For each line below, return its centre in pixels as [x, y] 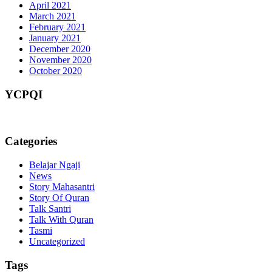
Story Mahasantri [62, 186]
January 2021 [55, 38]
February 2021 [57, 27]
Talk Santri [50, 208]
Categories [31, 141]
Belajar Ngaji [55, 165]
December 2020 [60, 49]
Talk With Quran [61, 219]
